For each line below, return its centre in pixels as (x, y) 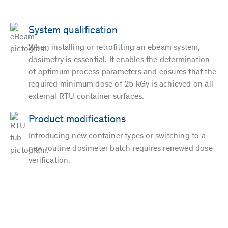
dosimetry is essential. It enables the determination (119, 60)
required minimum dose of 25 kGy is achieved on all (121, 84)
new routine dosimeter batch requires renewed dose (121, 149)
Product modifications (77, 120)
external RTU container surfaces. (87, 96)
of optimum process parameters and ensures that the (123, 72)
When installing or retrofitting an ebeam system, (115, 48)
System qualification (73, 31)
